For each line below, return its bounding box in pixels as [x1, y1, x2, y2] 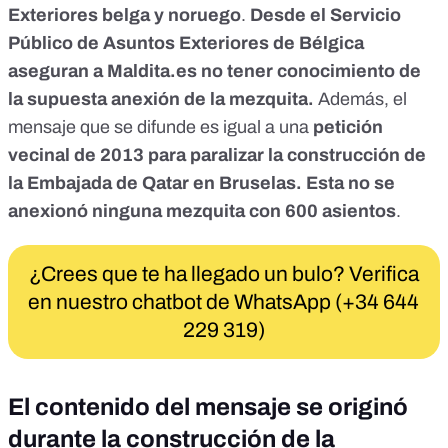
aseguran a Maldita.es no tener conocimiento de [8, 61, 421, 82]
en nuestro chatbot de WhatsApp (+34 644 [28, 291, 420, 314]
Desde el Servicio [250, 5, 401, 26]
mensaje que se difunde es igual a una [8, 117, 309, 138]
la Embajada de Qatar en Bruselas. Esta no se [8, 173, 395, 194]
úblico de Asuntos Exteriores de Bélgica [20, 33, 364, 54]
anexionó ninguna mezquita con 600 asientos [8, 201, 396, 222]
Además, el [314, 89, 407, 110]
